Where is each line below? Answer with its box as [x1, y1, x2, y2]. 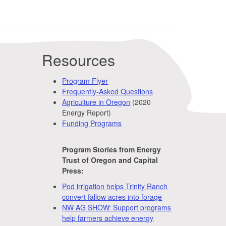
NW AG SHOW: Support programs [62, 202, 172, 212]
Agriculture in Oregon [62, 96, 131, 107]
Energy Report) [62, 107, 111, 118]
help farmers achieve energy [62, 212, 154, 223]
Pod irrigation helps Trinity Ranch [62, 181, 168, 191]
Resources [42, 48, 116, 71]
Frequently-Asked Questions [62, 86, 153, 96]
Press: [62, 165, 84, 176]
